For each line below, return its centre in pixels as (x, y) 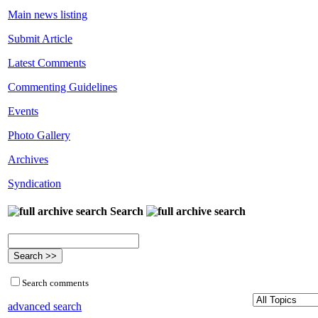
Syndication (34, 184)
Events (23, 111)
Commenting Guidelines (62, 87)
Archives (28, 160)
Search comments (55, 283)
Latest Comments (47, 63)
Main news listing (48, 15)
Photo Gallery (39, 136)
